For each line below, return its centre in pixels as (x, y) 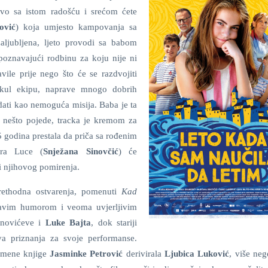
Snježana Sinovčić (81, 151)
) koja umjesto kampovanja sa (77, 27)
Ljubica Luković (197, 254)
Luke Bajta (68, 223)
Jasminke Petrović (88, 254)
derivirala (145, 254)
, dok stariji (114, 223)
